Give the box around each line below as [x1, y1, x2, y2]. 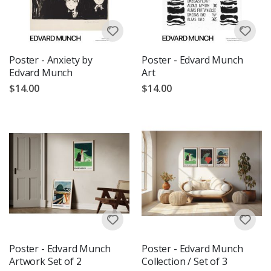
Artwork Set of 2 [9, 254, 82, 268]
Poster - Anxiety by [9, 53, 93, 67]
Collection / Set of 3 [142, 254, 227, 268]
